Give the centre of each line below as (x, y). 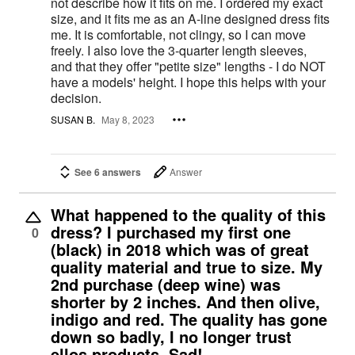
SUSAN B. (73, 120)
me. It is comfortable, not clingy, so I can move (63, 34)
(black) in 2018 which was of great (180, 249)
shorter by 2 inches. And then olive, (185, 301)
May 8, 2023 (128, 120)
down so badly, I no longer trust (171, 336)
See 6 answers (108, 172)
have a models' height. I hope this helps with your (115, 82)
